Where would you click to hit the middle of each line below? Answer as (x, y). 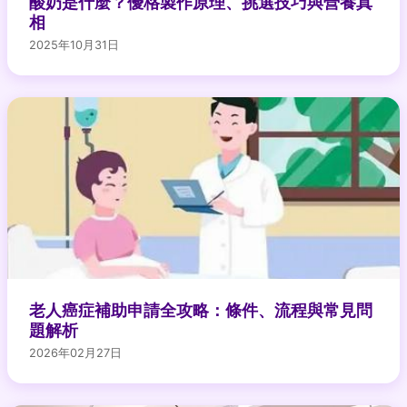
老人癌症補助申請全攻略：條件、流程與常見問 (201, 310)
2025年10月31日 (74, 45)
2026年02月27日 (75, 352)
